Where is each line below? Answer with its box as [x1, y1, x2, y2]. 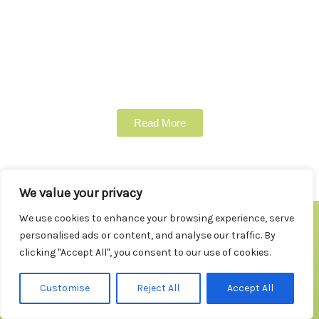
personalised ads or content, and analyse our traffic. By [19, 229, 276, 241]
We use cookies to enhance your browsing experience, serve [19, 212, 294, 224]
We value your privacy [19, 185, 142, 201]
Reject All [137, 282, 180, 294]
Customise [40, 282, 90, 294]
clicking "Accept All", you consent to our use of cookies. [19, 246, 271, 258]
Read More [133, 116, 186, 129]
